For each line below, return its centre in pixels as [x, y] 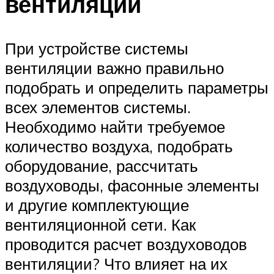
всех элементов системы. [98, 107]
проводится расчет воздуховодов [126, 244]
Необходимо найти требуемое [115, 126]
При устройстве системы [97, 48]
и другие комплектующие [97, 205]
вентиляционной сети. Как [100, 224]
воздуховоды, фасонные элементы [132, 185]
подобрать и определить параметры [137, 87]
